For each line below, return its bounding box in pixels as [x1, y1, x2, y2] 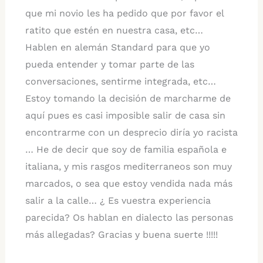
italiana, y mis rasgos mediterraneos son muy [25, 161, 232, 173]
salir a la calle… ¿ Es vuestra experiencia [25, 195, 211, 207]
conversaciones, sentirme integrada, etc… [25, 76, 216, 87]
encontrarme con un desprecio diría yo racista [25, 127, 238, 139]
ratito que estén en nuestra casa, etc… [25, 25, 203, 36]
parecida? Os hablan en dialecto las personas [25, 212, 233, 224]
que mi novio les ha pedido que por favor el [25, 8, 224, 19]
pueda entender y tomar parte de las [25, 59, 194, 70]
